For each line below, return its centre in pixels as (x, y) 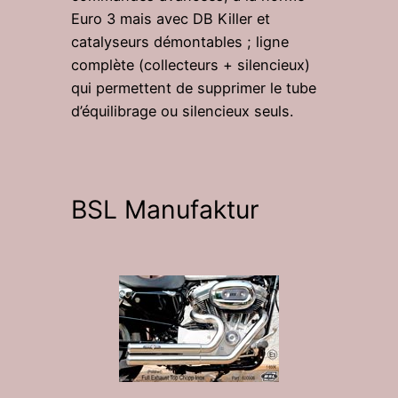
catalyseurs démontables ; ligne (180, 41)
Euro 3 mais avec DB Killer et (171, 18)
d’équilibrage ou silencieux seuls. (182, 111)
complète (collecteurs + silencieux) (191, 64)
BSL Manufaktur (165, 209)
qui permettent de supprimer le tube (194, 88)
